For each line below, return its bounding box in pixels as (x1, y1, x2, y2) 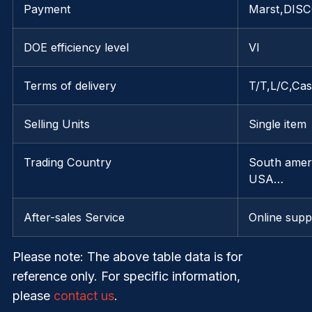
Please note (13, 249, 80, 265)
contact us (54, 288, 114, 304)
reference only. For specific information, (13, 269, 240, 284)
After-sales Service (24, 210, 125, 225)
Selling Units (24, 117, 90, 132)
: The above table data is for (80, 249, 242, 265)
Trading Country (24, 155, 111, 170)
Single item (249, 117, 306, 132)
